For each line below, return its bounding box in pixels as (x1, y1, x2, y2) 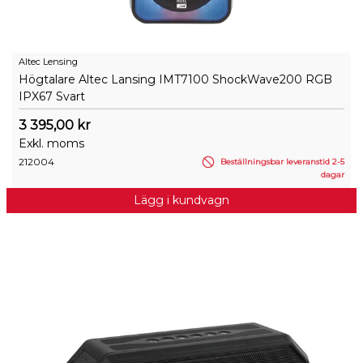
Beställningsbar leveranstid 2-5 (218, 156, 344, 167)
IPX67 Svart (19, 89, 85, 104)
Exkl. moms (19, 136, 84, 151)
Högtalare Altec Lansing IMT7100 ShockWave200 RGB (19, 72, 332, 87)
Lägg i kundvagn (134, 193, 229, 208)
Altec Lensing (19, 56, 78, 67)
